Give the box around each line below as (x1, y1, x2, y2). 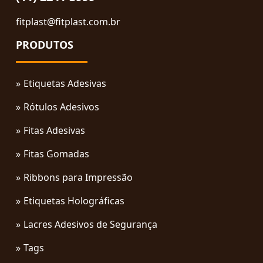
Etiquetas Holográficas (23, 194, 124, 207)
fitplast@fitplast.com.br (16, 15, 120, 28)
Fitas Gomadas (23, 147, 89, 160)
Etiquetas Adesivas (23, 76, 106, 90)
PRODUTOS (16, 37, 73, 52)
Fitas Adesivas (23, 123, 85, 137)
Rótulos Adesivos (23, 100, 99, 113)
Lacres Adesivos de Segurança (23, 217, 157, 231)
